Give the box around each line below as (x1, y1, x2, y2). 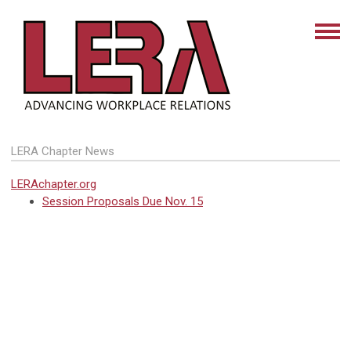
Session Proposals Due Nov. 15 (42, 194, 203, 208)
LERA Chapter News (11, 144, 114, 158)
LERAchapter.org (11, 177, 96, 191)
